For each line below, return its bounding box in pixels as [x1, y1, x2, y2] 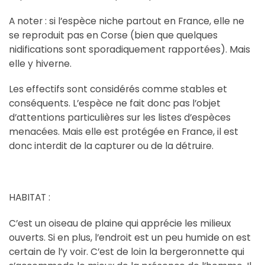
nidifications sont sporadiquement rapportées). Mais [9, 43, 250, 56]
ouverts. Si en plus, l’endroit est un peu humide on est [9, 231, 251, 244]
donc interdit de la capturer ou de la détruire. [9, 140, 216, 153]
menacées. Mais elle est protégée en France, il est [9, 125, 238, 138]
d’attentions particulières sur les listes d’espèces [9, 111, 231, 124]
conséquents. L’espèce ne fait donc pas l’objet [9, 97, 221, 110]
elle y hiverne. [9, 57, 72, 70]
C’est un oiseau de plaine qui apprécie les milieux [9, 216, 231, 230]
